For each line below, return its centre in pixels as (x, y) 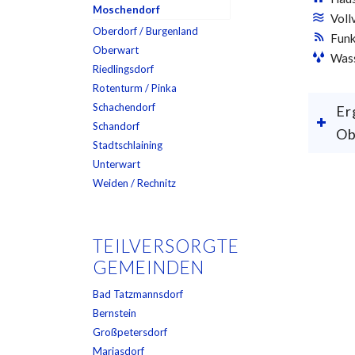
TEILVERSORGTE (166, 246)
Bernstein (115, 313)
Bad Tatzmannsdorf (138, 294)
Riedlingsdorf (124, 69)
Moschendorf (127, 10)
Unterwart (117, 164)
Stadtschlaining (128, 145)
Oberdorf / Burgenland (146, 31)
